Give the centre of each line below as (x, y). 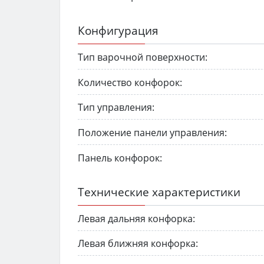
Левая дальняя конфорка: (136, 218)
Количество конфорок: (130, 82)
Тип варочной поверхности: (143, 57)
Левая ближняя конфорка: (138, 244)
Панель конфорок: (120, 158)
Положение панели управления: (152, 133)
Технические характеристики (159, 192)
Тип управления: (116, 108)
